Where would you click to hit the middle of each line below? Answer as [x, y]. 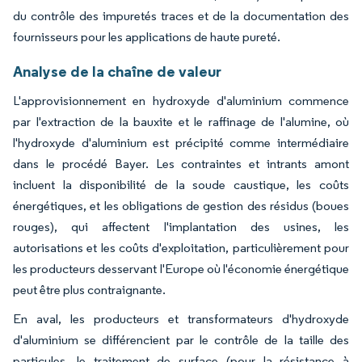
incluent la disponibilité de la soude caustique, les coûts [181, 184]
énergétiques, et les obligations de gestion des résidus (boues [181, 205]
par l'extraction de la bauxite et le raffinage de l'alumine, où [181, 121]
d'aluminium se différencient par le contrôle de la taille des [181, 339]
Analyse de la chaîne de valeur [117, 71]
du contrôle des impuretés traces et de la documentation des [181, 15]
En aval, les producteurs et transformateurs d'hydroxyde [181, 318]
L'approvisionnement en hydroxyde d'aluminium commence [181, 100]
